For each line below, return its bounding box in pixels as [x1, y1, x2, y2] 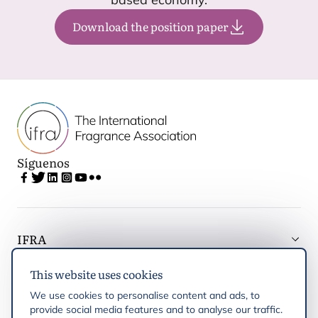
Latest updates [17, 269, 101, 287]
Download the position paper [72, 18, 229, 35]
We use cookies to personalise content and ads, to [29, 289, 260, 302]
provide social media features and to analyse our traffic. [29, 303, 283, 317]
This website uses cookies [29, 265, 163, 283]
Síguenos [17, 153, 70, 171]
